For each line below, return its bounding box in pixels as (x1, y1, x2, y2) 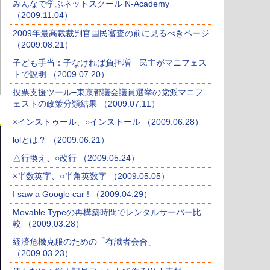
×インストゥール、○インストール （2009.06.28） (13, 117, 203, 127)
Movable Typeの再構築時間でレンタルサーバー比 (13, 207, 201, 218)
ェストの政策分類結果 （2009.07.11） (13, 99, 160, 109)
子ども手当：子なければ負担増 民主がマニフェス (13, 58, 207, 68)
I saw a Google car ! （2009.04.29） (13, 189, 152, 199)
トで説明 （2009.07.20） (13, 69, 109, 80)
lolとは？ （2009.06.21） (13, 135, 109, 145)
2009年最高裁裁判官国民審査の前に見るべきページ (13, 28, 209, 39)
